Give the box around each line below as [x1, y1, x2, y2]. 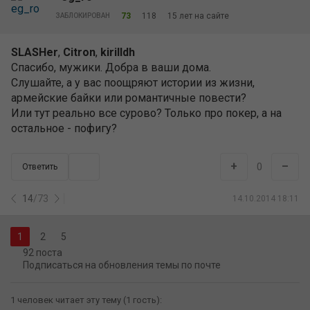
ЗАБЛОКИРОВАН [55, 12, 110, 19]
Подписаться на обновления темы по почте [23, 259, 221, 271]
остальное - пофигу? [11, 122, 117, 135]
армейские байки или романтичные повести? [11, 91, 246, 104]
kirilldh [100, 46, 135, 59]
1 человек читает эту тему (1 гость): [10, 295, 162, 305]
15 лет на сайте [167, 10, 229, 21]
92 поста [23, 247, 62, 258]
